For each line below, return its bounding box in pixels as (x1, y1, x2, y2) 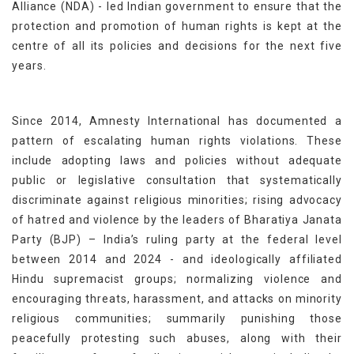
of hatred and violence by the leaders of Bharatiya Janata (12, 213, 342, 226)
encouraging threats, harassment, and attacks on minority (12, 292, 342, 305)
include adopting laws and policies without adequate (12, 153, 342, 167)
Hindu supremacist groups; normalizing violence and (12, 272, 342, 285)
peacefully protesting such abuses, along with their (12, 331, 342, 345)
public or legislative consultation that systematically (12, 173, 342, 186)
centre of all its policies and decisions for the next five (12, 39, 342, 52)
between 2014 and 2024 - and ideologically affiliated (12, 252, 342, 265)
